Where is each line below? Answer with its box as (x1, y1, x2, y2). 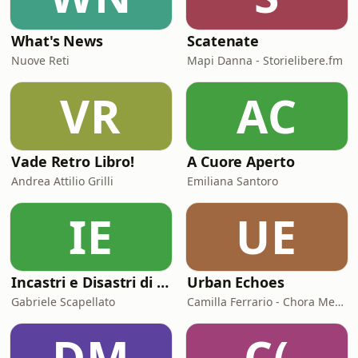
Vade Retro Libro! (11, 152, 134, 171)
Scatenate (187, 31, 260, 50)
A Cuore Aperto (187, 152, 295, 171)
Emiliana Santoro (187, 173, 278, 189)
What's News (11, 31, 104, 50)
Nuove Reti (11, 53, 70, 68)
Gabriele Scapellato (11, 294, 115, 309)
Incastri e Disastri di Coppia (156, 272, 169, 292)
